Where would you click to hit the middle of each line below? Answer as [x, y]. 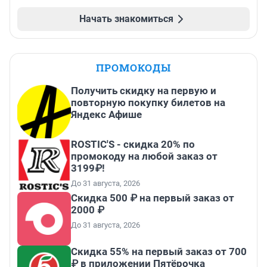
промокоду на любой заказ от [144, 156]
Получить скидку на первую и [144, 91]
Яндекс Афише [106, 115]
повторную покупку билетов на [148, 103]
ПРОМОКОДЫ [133, 68]
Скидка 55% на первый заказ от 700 [159, 252]
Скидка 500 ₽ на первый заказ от [153, 198]
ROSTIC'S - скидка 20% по [133, 145]
